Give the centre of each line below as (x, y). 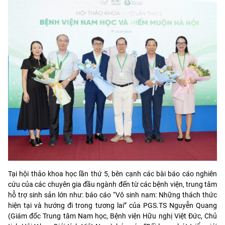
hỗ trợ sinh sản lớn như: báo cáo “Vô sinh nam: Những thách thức (113, 195)
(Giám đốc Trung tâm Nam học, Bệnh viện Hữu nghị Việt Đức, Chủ (113, 216)
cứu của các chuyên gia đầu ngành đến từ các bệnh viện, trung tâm (113, 184)
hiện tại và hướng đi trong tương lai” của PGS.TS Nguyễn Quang (113, 205)
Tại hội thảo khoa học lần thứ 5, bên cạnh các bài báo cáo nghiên (113, 174)
